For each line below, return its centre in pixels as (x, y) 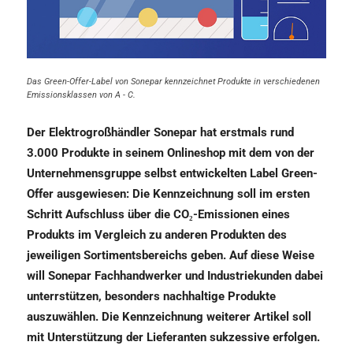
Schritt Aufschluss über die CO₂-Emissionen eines (158, 215)
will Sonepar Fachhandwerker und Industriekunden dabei (175, 276)
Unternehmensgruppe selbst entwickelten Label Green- (172, 174)
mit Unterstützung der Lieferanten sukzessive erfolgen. (173, 338)
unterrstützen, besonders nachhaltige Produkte (151, 297)
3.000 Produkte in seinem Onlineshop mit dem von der (171, 153)
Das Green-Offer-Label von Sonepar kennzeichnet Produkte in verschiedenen (173, 82)
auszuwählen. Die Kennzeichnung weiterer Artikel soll (169, 317)
